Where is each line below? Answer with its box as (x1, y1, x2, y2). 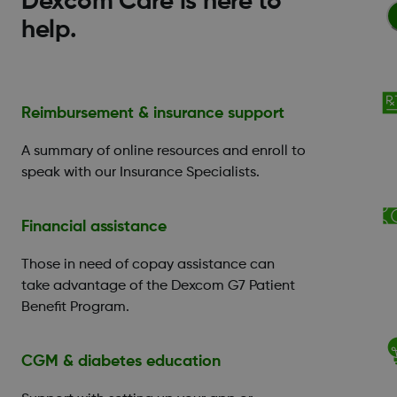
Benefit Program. (21, 300, 129, 315)
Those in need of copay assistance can (21, 257, 275, 272)
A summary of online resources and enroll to (21, 144, 306, 159)
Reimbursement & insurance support (21, 105, 284, 121)
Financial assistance (21, 218, 167, 235)
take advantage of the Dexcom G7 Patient (21, 278, 295, 293)
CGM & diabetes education (21, 353, 221, 370)
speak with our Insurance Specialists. (21, 165, 260, 180)
